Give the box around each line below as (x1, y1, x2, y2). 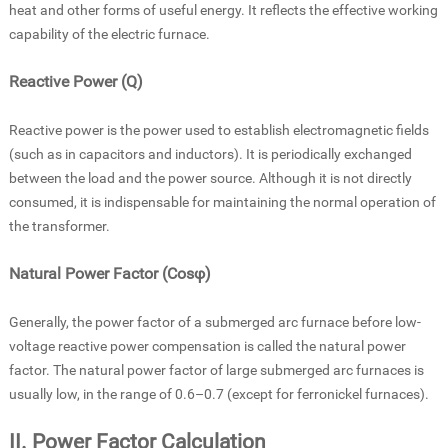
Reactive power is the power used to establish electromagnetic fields (8, 121, 429, 138)
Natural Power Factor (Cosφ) (8, 263, 211, 283)
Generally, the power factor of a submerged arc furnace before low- (8, 313, 421, 330)
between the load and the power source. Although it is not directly (8, 169, 412, 186)
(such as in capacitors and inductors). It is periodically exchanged (8, 145, 412, 162)
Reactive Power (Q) (8, 71, 143, 91)
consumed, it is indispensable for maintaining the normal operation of (8, 193, 436, 210)
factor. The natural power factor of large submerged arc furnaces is (8, 361, 424, 378)
